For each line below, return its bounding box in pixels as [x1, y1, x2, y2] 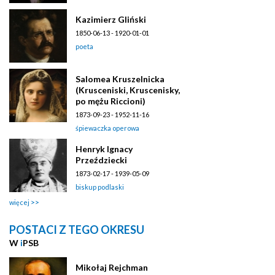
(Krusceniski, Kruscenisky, [76, 84, 180, 95]
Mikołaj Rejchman [76, 261, 148, 273]
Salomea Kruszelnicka [76, 73, 165, 84]
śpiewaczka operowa [76, 123, 139, 132]
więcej [9, 198, 29, 206]
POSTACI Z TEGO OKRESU [9, 222, 144, 236]
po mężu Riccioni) [76, 95, 145, 106]
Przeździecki [76, 154, 127, 165]
